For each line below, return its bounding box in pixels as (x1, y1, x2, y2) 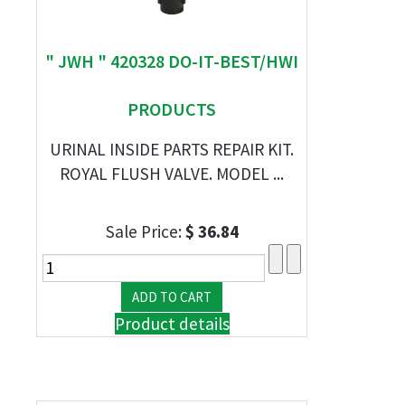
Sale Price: (105, 221, 185, 242)
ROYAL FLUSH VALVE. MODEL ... (60, 163, 284, 184)
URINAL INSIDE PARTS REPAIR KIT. (50, 138, 294, 160)
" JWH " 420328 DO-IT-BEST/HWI (45, 50, 298, 72)
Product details (114, 313, 230, 334)
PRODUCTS (127, 98, 216, 120)
